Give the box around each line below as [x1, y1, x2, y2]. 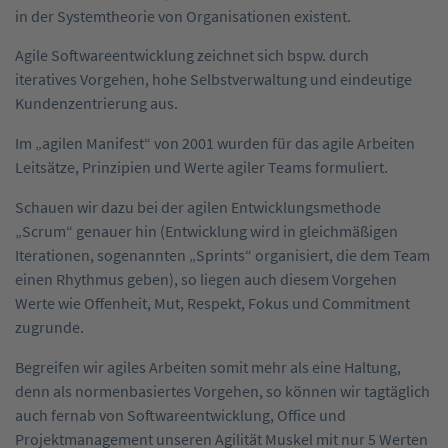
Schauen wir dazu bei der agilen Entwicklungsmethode [15, 197, 381, 218]
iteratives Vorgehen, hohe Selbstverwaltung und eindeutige [15, 69, 412, 90]
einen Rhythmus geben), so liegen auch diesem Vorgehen [15, 269, 397, 290]
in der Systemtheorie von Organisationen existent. [15, 5, 351, 26]
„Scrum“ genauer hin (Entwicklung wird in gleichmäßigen [15, 221, 398, 242]
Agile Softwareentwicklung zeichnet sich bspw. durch [15, 45, 369, 66]
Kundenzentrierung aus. [15, 93, 178, 114]
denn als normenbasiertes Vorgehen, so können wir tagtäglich [15, 381, 430, 402]
